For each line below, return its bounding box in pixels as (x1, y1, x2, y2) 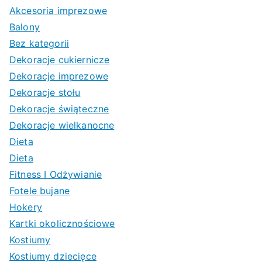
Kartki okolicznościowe (9, 217, 115, 229)
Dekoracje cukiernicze (9, 53, 110, 65)
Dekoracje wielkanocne (9, 119, 115, 131)
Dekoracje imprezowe (9, 70, 109, 82)
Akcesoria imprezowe (9, 4, 108, 16)
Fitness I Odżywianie (9, 168, 102, 180)
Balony (9, 20, 40, 33)
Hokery (9, 201, 42, 213)
